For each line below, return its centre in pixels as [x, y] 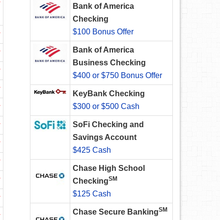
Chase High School [109, 168]
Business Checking [109, 63]
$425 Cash [92, 150]
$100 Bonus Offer [103, 32]
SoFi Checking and [108, 125]
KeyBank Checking [109, 94]
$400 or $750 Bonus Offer [117, 76]
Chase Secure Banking [116, 212]
